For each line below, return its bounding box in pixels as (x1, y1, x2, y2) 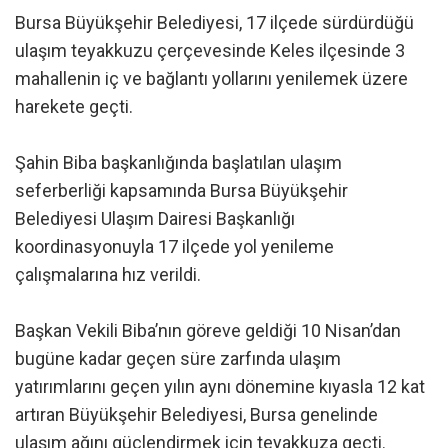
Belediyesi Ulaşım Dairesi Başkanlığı (15, 208, 295, 230)
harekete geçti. (15, 96, 133, 118)
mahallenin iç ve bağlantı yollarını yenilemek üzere (15, 68, 408, 90)
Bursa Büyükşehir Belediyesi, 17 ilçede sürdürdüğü (15, 12, 414, 34)
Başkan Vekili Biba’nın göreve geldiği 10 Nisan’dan (15, 320, 401, 342)
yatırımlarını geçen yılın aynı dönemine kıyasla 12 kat (15, 376, 425, 398)
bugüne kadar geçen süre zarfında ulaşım (15, 348, 341, 370)
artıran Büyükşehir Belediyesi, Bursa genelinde (15, 404, 378, 426)
